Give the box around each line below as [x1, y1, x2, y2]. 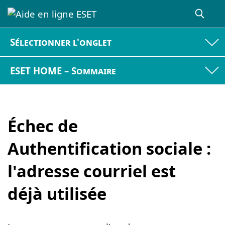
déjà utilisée [8, 182, 106, 205]
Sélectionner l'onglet [10, 36, 112, 49]
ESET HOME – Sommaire [10, 64, 117, 77]
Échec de [8, 115, 78, 138]
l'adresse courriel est [8, 160, 176, 183]
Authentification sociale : [8, 137, 211, 160]
